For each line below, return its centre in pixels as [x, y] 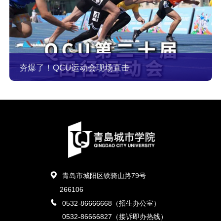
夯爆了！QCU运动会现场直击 [74, 68]
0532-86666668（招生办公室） [111, 203]
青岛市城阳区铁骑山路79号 [104, 176]
